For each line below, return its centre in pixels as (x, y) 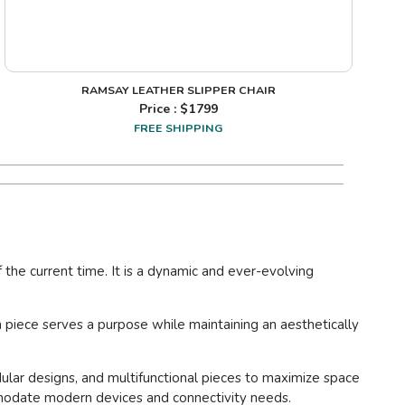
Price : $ (164, 109)
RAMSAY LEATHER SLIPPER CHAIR (178, 90)
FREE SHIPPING (179, 128)
